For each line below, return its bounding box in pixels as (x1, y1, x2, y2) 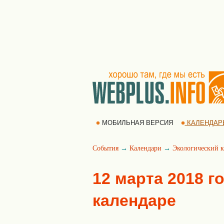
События (92, 144, 118, 152)
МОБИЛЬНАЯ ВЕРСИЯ (99, 119, 175, 126)
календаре (92, 191, 176, 209)
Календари (129, 144, 161, 152)
